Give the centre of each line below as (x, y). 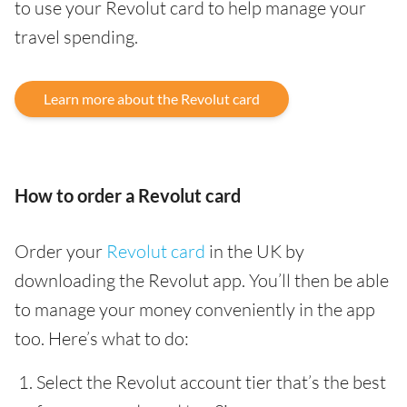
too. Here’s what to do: (102, 338)
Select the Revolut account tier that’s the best (211, 382)
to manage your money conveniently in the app (195, 309)
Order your (60, 251)
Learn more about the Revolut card (152, 99)
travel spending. (76, 37)
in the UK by (255, 251)
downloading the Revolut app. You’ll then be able (202, 280)
